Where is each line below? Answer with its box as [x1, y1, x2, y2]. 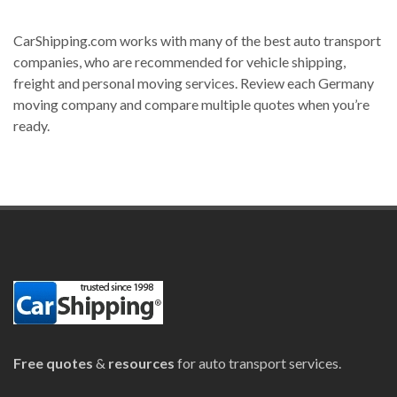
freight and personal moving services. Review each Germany [13, 74, 374, 91]
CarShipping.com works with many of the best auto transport [13, 32, 381, 49]
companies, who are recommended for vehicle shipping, [13, 53, 346, 70]
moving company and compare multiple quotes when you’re [13, 96, 370, 113]
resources [108, 354, 175, 371]
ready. [13, 117, 50, 134]
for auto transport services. [175, 354, 341, 371]
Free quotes [13, 354, 93, 371]
